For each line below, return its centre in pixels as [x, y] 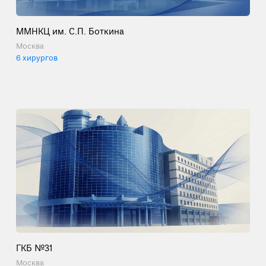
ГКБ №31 [34, 248]
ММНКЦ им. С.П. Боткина [70, 32]
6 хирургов [37, 59]
